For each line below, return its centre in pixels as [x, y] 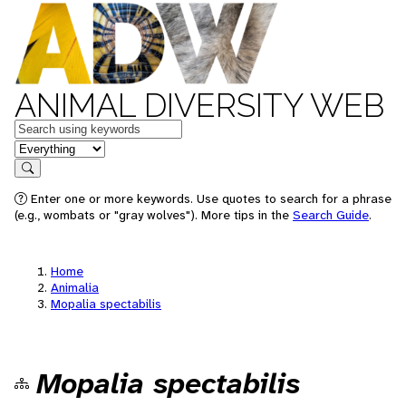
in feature [43, 147]
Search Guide [331, 215]
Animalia [75, 287]
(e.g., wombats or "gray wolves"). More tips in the [154, 215]
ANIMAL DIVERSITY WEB [199, 105]
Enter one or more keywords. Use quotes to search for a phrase [209, 198]
